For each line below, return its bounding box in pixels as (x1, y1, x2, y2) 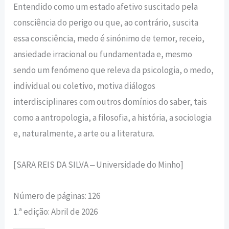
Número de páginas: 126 (13, 190, 101, 201)
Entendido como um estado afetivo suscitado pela (13, 1, 198, 13)
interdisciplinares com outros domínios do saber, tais (13, 96, 208, 108)
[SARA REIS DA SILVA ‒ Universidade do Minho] (13, 159, 184, 171)
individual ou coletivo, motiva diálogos (13, 80, 156, 92)
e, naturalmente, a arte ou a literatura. (13, 128, 155, 140)
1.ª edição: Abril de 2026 (13, 205, 98, 217)
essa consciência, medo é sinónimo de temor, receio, (13, 33, 205, 44)
